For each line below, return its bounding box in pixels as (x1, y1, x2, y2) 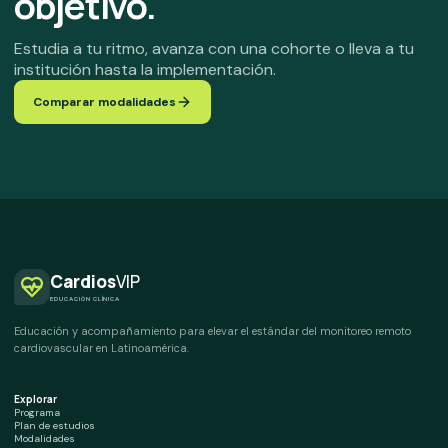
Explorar (14, 392, 57, 407)
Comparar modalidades (33, 94, 176, 111)
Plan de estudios (14, 419, 95, 433)
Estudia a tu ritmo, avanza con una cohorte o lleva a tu (14, 38, 414, 60)
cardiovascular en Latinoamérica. (14, 341, 189, 356)
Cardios (50, 269, 116, 293)
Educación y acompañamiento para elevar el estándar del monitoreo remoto (14, 324, 411, 339)
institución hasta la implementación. (14, 59, 276, 81)
